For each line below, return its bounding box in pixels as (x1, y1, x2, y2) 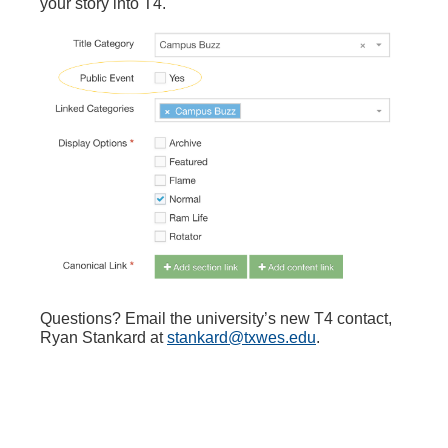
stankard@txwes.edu (167, 329, 316, 347)
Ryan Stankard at (40, 329, 167, 347)
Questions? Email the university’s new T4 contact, (40, 310, 392, 328)
